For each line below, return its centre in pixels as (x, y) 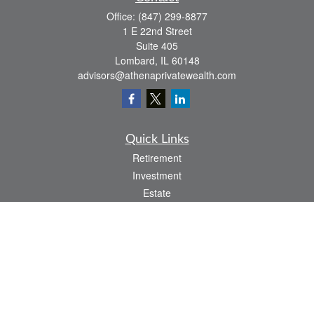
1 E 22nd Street (157, 31)
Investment (157, 175)
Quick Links (157, 139)
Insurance (157, 210)
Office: (122, 16)
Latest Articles (157, 280)
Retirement (157, 158)
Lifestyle (157, 263)
